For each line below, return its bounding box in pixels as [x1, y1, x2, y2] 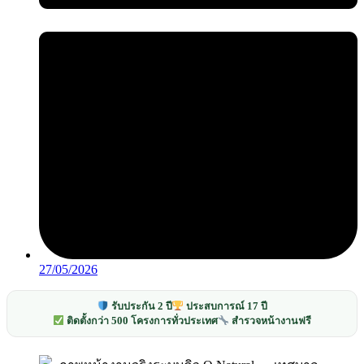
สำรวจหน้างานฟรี [229, 315, 312, 327]
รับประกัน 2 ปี [108, 301, 172, 313]
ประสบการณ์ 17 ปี [183, 301, 267, 313]
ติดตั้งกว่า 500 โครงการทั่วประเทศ [64, 315, 218, 327]
